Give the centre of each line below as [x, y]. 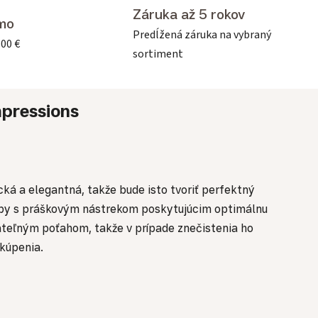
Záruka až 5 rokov [189, 14]
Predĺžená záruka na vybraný [202, 34]
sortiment [158, 54]
